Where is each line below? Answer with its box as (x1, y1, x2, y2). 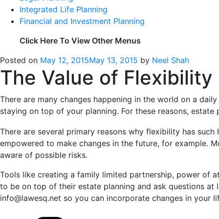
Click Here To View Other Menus (20, 36, 141, 46)
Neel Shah (152, 55, 189, 66)
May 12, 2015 (40, 55, 89, 66)
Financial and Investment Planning (20, 16, 145, 26)
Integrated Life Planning (20, 4, 108, 15)
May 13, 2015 (89, 55, 138, 66)
